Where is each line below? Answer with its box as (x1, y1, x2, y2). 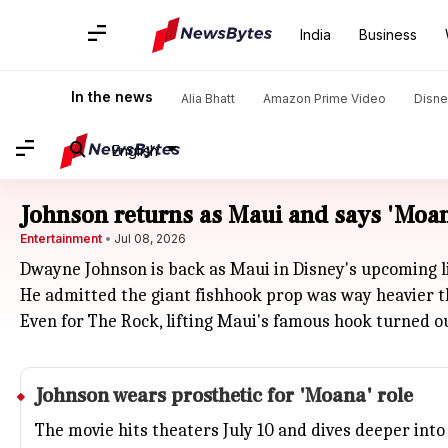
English (112, 141, 158, 159)
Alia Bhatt (181, 91, 235, 106)
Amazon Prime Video (263, 91, 386, 106)
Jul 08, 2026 (114, 231, 186, 246)
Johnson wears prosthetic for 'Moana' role (35, 383, 413, 409)
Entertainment (20, 231, 102, 246)
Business (359, 26, 417, 43)
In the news (71, 88, 153, 105)
